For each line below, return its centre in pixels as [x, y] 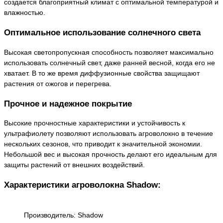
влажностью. [25, 12]
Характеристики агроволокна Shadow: [82, 185]
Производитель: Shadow [63, 215]
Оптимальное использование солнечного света [102, 32]
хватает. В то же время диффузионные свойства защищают [102, 73]
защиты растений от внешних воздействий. [74, 165]
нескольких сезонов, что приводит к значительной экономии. [103, 144]
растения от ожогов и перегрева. [58, 83]
